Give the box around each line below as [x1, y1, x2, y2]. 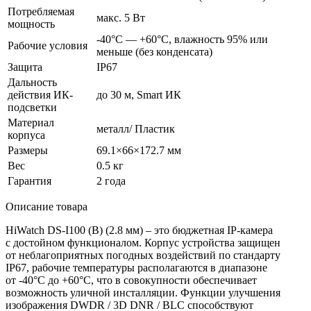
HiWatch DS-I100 [6, 224, 85, 236]
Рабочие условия [8, 39, 87, 51]
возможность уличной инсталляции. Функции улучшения [6, 286, 280, 299]
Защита [8, 60, 42, 73]
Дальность [8, 76, 57, 88]
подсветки [8, 101, 57, 113]
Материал [8, 116, 54, 128]
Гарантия [8, 174, 51, 187]
